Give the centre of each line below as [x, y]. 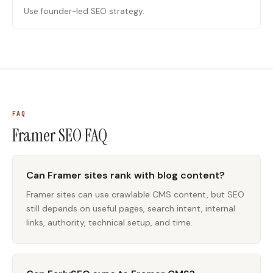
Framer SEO [47, 136]
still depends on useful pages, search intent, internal [131, 208]
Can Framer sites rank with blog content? [126, 175]
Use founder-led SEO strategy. [84, 11]
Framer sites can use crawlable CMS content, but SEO [135, 194]
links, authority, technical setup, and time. [109, 222]
